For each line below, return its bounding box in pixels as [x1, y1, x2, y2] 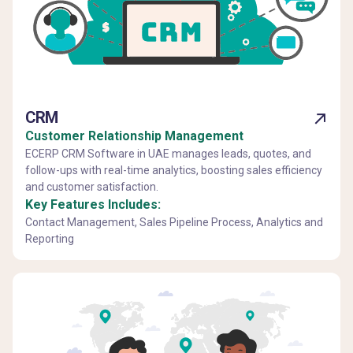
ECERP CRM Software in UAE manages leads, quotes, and [25, 147, 311, 161]
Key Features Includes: [25, 197, 161, 213]
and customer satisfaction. [25, 180, 158, 194]
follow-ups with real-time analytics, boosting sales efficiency [25, 164, 322, 177]
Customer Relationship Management [25, 128, 243, 144]
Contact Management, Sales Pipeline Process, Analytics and [25, 216, 323, 229]
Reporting [25, 232, 74, 246]
